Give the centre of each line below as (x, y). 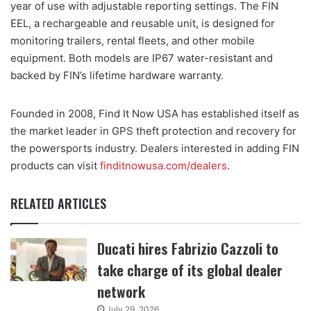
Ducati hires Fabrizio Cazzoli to (188, 248)
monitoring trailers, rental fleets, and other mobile (133, 40)
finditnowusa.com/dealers (163, 165)
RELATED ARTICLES (58, 203)
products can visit (55, 165)
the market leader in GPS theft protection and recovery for (153, 131)
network (121, 291)
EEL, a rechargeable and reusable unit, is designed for (143, 23)
